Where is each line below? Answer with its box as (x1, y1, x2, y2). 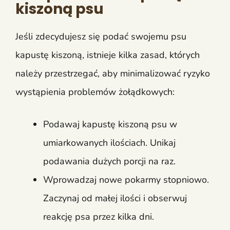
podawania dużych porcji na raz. (43, 155, 176, 167)
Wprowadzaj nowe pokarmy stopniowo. (43, 173, 209, 186)
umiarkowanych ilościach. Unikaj (43, 136, 176, 149)
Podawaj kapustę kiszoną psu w (43, 118, 177, 130)
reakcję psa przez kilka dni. (43, 210, 154, 223)
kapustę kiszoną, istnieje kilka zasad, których (15, 48, 200, 61)
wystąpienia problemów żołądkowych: (15, 85, 175, 98)
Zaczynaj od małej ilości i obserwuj (43, 191, 187, 204)
